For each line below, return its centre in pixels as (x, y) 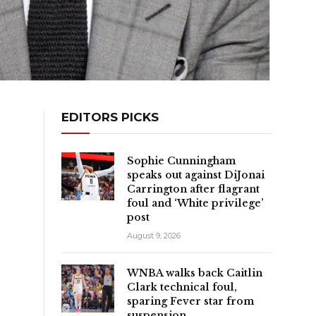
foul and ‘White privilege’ (195, 203)
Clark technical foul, (182, 287)
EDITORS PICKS (110, 117)
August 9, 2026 (154, 235)
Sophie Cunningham (181, 160)
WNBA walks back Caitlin (195, 273)
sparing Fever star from (190, 301)
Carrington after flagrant (193, 189)
